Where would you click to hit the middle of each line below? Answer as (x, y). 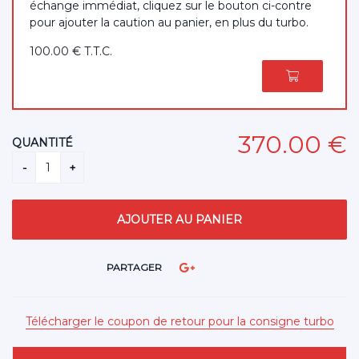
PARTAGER (134, 268)
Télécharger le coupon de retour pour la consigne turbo (179, 321)
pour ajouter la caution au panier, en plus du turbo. (169, 22)
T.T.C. (98, 51)
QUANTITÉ (42, 142)
